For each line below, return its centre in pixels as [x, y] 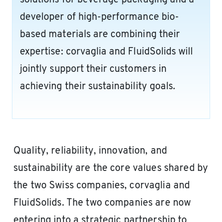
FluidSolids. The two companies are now [102, 203]
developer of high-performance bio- [99, 18]
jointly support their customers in [93, 70]
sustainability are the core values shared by [111, 169]
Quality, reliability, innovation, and [90, 151]
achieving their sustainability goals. [98, 87]
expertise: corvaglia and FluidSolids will [107, 52]
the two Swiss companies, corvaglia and [102, 186]
